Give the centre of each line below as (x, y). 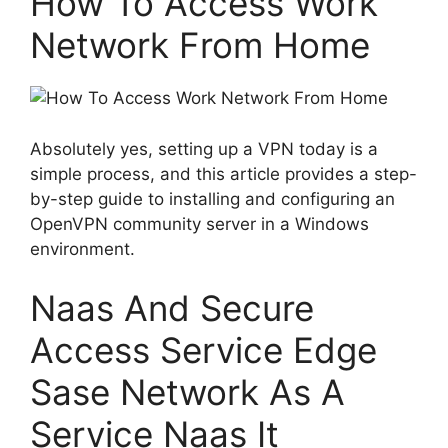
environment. (82, 248)
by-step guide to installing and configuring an (212, 198)
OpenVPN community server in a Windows (199, 223)
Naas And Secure (172, 308)
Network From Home (200, 45)
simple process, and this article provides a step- (223, 173)
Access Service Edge (203, 350)
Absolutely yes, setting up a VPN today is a (204, 148)
